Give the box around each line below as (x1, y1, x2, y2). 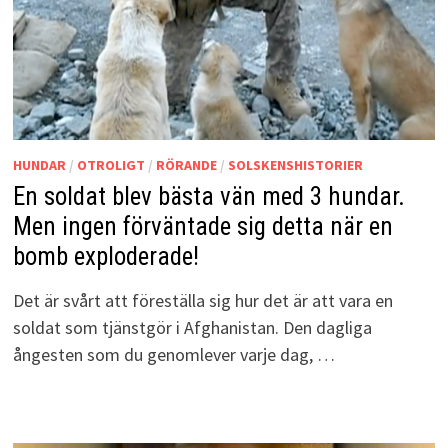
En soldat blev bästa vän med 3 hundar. (12, 182, 405, 212)
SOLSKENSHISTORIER (227, 156, 363, 175)
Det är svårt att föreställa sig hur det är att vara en (12, 289, 393, 313)
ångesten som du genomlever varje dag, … (12, 343, 335, 367)
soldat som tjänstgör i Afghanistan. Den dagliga (12, 316, 372, 340)
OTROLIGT (76, 156, 145, 175)
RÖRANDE (155, 156, 217, 175)
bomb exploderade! (12, 242, 199, 272)
